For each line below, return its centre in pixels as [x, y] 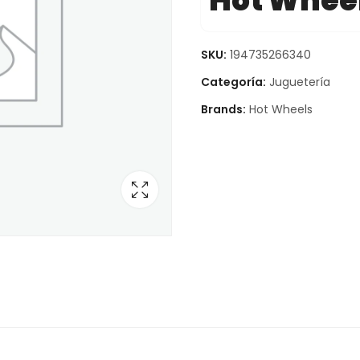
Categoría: [234, 82]
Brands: [224, 109]
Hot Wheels [280, 109]
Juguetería [299, 82]
